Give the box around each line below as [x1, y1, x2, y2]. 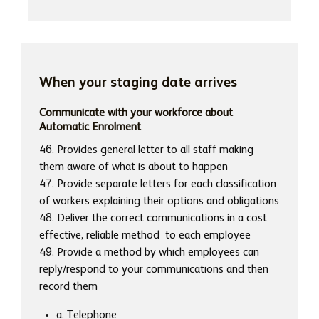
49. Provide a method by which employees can [39, 246, 259, 258]
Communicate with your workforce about [39, 107, 233, 119]
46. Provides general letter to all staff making [39, 144, 253, 156]
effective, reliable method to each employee [39, 229, 251, 241]
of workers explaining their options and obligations [39, 195, 279, 207]
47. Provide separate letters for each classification [39, 178, 276, 190]
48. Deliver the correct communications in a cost [39, 212, 267, 224]
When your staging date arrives [39, 75, 237, 90]
